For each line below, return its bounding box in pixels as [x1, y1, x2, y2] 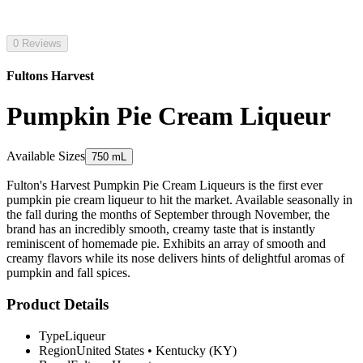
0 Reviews [13, 37, 62, 49]
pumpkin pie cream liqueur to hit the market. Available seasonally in [6, 193, 352, 207]
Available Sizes [6, 149, 85, 164]
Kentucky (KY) [156, 343, 237, 357]
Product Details [6, 295, 109, 313]
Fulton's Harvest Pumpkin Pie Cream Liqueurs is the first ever [6, 178, 322, 193]
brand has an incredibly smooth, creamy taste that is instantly [6, 222, 315, 237]
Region [39, 343, 76, 357]
